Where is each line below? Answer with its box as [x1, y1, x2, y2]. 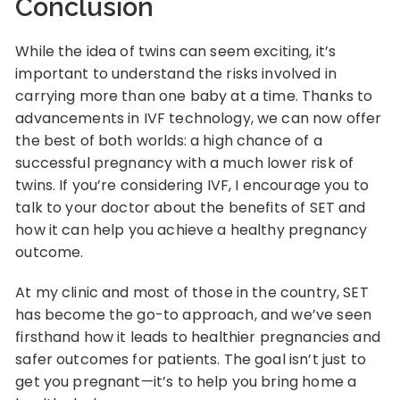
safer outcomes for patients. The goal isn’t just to [15, 348, 366, 370]
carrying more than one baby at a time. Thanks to [15, 85, 373, 106]
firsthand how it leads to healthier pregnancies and [15, 326, 380, 347]
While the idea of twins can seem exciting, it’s [15, 40, 337, 62]
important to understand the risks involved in [15, 62, 337, 84]
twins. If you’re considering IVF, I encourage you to [15, 174, 370, 196]
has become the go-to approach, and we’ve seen [15, 304, 371, 325]
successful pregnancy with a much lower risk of [15, 152, 354, 173]
